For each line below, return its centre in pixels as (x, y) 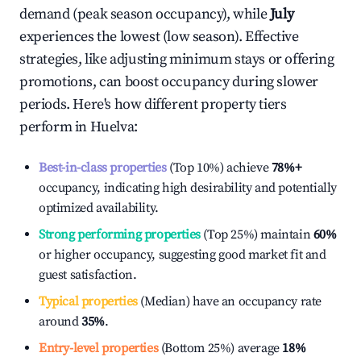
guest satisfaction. (88, 275)
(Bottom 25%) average (219, 348)
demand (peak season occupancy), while (145, 14)
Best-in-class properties (103, 168)
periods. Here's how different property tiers (153, 104)
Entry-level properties (99, 348)
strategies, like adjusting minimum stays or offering (177, 59)
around (60, 322)
